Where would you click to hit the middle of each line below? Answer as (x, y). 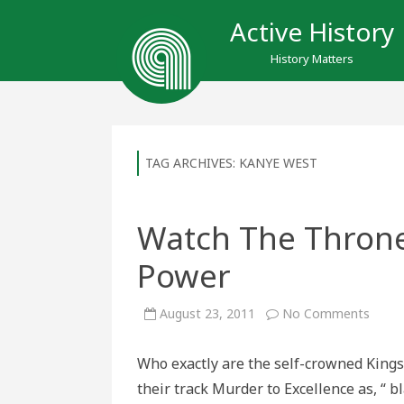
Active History (312, 32)
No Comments (326, 313)
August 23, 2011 (207, 313)
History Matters (312, 59)
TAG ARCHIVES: (192, 163)
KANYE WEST (278, 163)
